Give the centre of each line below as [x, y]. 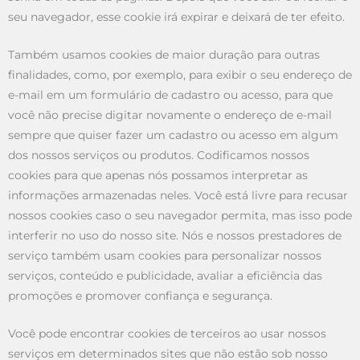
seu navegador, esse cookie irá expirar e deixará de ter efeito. [176, 17]
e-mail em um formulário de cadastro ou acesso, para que [170, 95]
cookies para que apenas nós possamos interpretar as [158, 176]
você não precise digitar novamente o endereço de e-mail [170, 115]
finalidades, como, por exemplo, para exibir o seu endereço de [180, 75]
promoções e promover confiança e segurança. [140, 296]
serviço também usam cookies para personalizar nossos [165, 256]
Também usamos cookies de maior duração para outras [164, 55]
